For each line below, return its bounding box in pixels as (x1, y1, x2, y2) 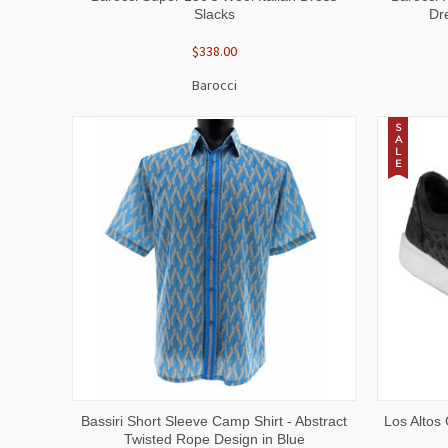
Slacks (193, 5, 235, 22)
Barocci (191, 75, 237, 94)
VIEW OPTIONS (237, 408, 337, 425)
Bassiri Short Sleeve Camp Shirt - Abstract (81, 412, 348, 429)
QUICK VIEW (100, 408, 182, 425)
